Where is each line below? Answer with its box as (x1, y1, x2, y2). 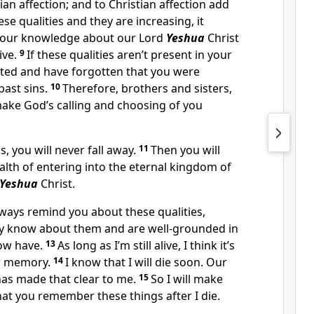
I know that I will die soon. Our (65, 254, 227, 270)
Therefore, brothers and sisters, (62, 81, 232, 96)
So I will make (151, 271, 223, 287)
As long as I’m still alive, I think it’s (57, 238, 235, 253)
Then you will (151, 142, 220, 158)
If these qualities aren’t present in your (27, 47, 232, 62)
